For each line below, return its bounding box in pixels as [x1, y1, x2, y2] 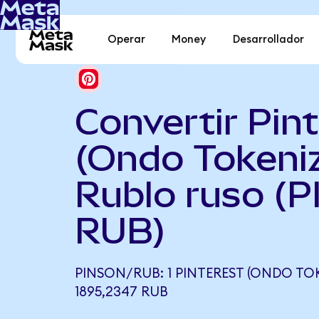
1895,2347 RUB [74, 285, 168, 299]
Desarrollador [232, 34, 304, 46]
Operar [108, 34, 146, 46]
